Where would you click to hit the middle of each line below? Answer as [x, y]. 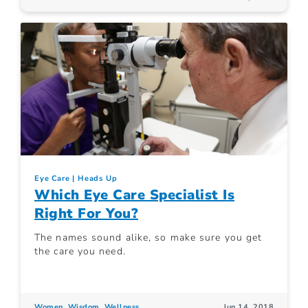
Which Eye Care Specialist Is [134, 195]
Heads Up [98, 178]
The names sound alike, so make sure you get [148, 237]
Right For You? [86, 213]
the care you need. [80, 251]
